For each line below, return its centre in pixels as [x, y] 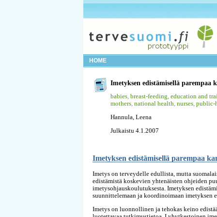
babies [119, 96]
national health [154, 103]
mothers [121, 103]
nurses [185, 103]
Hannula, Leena [131, 117]
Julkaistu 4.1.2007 [135, 130]
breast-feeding [149, 96]
